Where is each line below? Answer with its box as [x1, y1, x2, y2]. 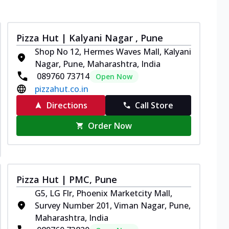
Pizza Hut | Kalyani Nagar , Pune [16, 31, 163, 44]
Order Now [88, 120, 132, 131]
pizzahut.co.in [35, 83, 88, 95]
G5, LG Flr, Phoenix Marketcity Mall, [35, 187, 172, 199]
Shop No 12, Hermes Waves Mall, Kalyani [35, 45, 191, 57]
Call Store [135, 99, 174, 111]
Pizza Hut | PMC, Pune [16, 173, 117, 186]
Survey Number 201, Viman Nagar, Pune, [35, 199, 191, 211]
